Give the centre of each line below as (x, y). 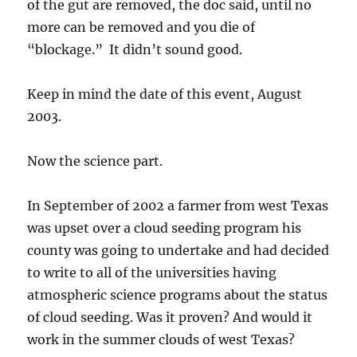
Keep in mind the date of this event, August (165, 94)
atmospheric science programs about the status (178, 295)
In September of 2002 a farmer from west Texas (178, 206)
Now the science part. (95, 161)
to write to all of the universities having (152, 273)
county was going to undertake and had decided (178, 250)
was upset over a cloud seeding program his (165, 228)
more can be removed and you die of (141, 27)
